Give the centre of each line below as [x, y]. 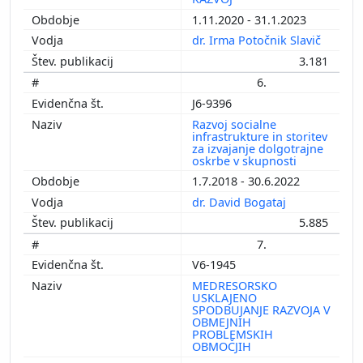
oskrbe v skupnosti [246, 160]
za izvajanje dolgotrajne [258, 148]
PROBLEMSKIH [233, 335]
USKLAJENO [224, 298]
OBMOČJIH [223, 347]
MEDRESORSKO [235, 286]
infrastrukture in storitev [260, 136]
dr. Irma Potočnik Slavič [258, 41]
